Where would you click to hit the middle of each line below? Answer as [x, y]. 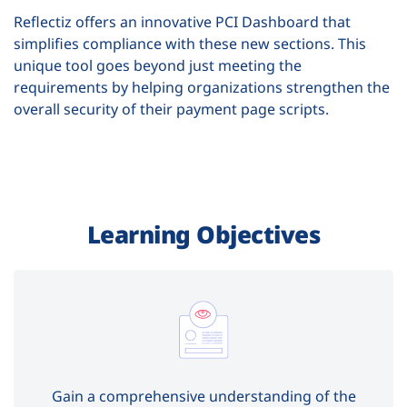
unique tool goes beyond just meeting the [158, 66]
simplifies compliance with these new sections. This [190, 44]
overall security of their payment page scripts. [171, 109]
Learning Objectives [203, 235]
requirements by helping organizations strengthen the [202, 88]
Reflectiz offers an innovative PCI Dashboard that [182, 22]
